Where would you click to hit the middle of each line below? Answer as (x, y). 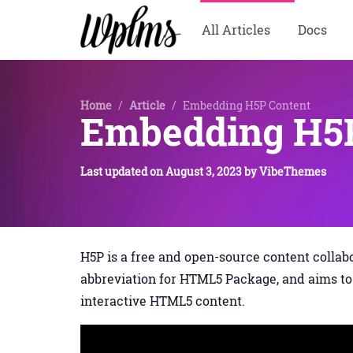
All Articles (236, 30)
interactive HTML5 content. (163, 301)
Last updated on (123, 171)
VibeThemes (293, 171)
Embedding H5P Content (247, 105)
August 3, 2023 (204, 171)
